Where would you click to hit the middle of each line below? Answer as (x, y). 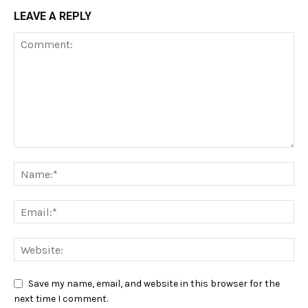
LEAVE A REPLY (53, 16)
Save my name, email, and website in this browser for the (154, 284)
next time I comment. (61, 299)
